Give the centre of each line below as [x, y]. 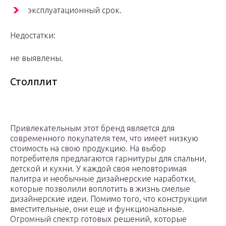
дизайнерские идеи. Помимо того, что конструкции [108, 199]
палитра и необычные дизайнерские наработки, [103, 179]
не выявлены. [37, 58]
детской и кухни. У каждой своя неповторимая [98, 169]
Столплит [34, 82]
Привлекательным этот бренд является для [92, 128]
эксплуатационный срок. [75, 10]
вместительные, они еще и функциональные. [97, 209]
